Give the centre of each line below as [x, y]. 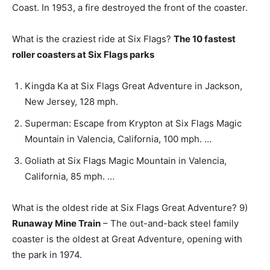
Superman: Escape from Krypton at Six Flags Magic [133, 123]
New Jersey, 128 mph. [71, 102]
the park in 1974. [47, 255]
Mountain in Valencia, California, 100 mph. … [118, 139]
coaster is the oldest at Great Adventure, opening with [127, 239]
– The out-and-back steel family [170, 223]
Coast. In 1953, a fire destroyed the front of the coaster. [130, 8]
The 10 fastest [205, 39]
